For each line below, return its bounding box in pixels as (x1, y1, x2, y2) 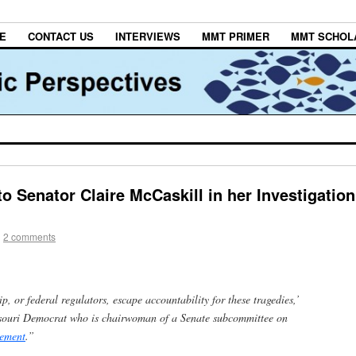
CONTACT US (28, 29, 94, 44)
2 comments (3, 230, 56, 244)
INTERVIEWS (115, 29, 180, 44)
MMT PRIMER (202, 29, 269, 44)
